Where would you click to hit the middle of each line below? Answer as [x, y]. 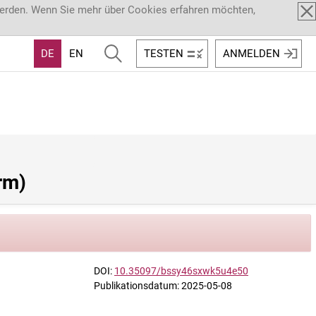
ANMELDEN [251, 53]
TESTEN [164, 53]
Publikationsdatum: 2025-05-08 [163, 286]
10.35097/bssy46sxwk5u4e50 [181, 271]
